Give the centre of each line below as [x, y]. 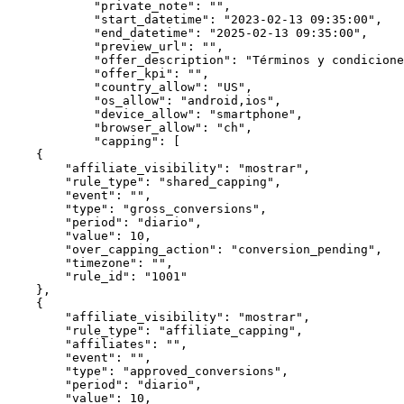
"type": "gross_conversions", [36, 209]
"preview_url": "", [50, 46]
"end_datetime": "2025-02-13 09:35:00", [50, 33]
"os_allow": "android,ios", [50, 101]
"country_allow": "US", [50, 87]
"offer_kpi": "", [50, 73]
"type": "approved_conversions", [36, 371]
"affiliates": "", [36, 344]
